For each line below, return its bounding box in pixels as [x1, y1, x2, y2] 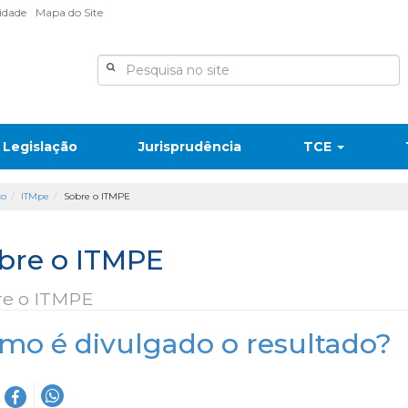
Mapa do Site [36, 5, 103, 19]
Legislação [2, 138, 77, 155]
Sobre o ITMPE [64, 190, 130, 202]
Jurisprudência [138, 138, 241, 155]
